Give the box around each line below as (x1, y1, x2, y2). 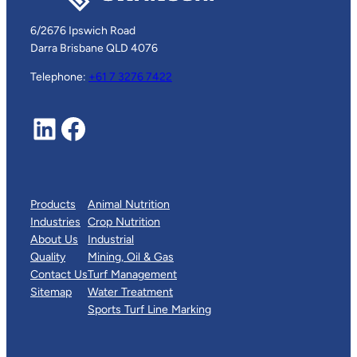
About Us (30, 233, 78, 247)
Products (30, 198, 76, 212)
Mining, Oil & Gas (88, 250, 174, 265)
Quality (30, 250, 65, 265)
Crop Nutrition (88, 215, 160, 229)
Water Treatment (88, 285, 173, 300)
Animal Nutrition (88, 198, 170, 212)
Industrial (88, 233, 134, 247)
